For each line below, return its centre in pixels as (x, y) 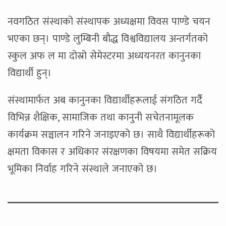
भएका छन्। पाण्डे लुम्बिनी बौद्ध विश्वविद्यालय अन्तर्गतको (108, 39)
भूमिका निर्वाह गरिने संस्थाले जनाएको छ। (82, 169)
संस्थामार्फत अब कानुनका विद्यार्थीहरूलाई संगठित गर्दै (105, 100)
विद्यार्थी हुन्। (30, 73)
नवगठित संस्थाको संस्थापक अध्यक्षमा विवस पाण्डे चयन (109, 21)
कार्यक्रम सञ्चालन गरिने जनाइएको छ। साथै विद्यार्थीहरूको (111, 134)
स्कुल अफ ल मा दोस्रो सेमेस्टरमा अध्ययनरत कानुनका (104, 56)
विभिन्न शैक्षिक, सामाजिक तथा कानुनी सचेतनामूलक (101, 117)
